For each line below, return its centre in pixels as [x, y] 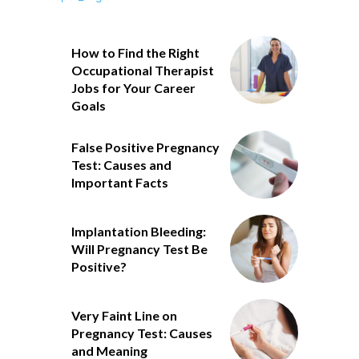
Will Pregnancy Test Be [139, 249]
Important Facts [119, 183]
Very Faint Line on [124, 316]
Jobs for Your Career [133, 88]
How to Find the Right [135, 53]
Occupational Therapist [142, 71]
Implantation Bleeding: [138, 232]
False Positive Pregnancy [145, 147]
